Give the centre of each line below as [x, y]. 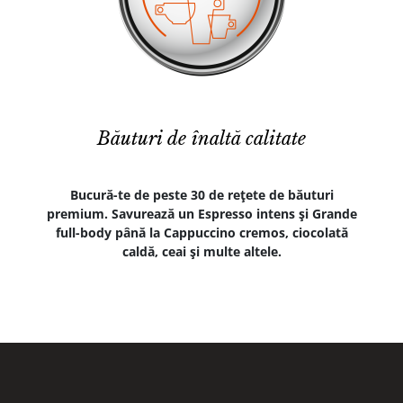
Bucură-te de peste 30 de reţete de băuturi [201, 195]
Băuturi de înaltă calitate [201, 139]
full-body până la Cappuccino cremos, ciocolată [201, 233]
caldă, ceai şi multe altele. [201, 252]
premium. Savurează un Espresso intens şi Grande [201, 214]
